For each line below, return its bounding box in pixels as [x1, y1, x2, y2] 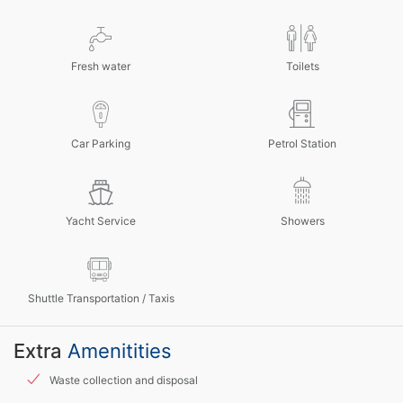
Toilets [285, 59, 319, 73]
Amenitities [67, 339, 172, 363]
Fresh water [71, 59, 130, 73]
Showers [280, 214, 325, 228]
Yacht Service [66, 214, 136, 228]
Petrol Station [268, 137, 336, 150]
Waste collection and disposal [49, 373, 198, 387]
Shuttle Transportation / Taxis [27, 291, 175, 305]
